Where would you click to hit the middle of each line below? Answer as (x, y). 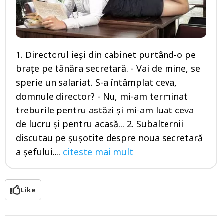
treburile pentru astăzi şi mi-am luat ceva (105, 110)
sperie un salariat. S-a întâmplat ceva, (96, 83)
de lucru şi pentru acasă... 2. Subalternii (100, 124)
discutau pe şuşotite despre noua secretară (109, 138)
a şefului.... (39, 152)
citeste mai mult (98, 152)
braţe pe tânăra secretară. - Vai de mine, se (108, 69)
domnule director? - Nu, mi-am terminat (102, 96)
